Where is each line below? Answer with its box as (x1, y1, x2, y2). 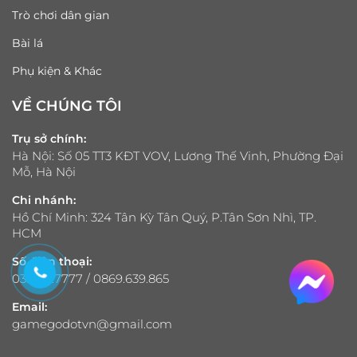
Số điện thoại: (12, 254, 92, 269)
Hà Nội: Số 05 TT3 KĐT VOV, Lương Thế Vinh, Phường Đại (12, 148, 343, 164)
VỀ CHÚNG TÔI (12, 97, 122, 116)
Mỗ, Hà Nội (12, 164, 76, 180)
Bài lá (12, 36, 43, 51)
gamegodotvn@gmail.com (12, 316, 172, 332)
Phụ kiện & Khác (12, 64, 102, 79)
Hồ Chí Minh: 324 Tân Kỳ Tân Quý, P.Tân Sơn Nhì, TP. (12, 210, 316, 226)
